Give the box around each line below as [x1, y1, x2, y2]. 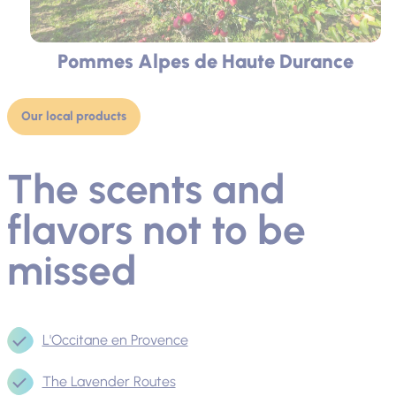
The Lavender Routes [42, 372, 176, 390]
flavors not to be [6, 204, 306, 255]
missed [6, 245, 137, 295]
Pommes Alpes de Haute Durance [57, 49, 354, 73]
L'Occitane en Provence [42, 331, 188, 348]
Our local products [20, 108, 126, 124]
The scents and [6, 164, 286, 214]
